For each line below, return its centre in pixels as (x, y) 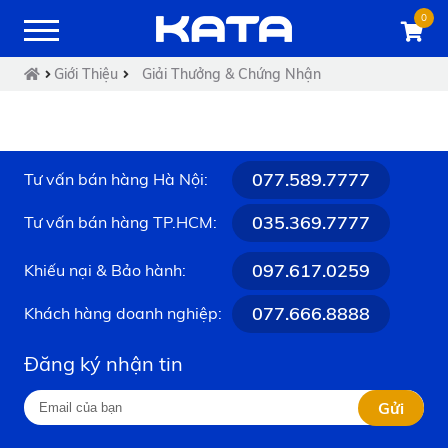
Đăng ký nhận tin (103, 363)
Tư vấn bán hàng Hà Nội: (116, 179)
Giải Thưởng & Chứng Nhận (231, 73)
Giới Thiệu (86, 73)
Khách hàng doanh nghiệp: (123, 313)
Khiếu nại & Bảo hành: (105, 270)
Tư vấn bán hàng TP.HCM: (120, 222)
